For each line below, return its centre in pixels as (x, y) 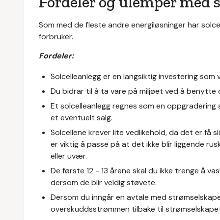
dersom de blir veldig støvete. (104, 182)
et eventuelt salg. (82, 118)
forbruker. (57, 37)
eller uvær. (70, 156)
